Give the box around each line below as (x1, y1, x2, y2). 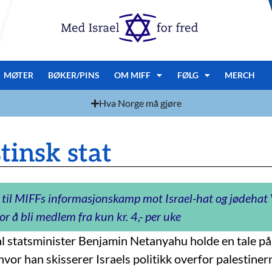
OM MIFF (114, 70, 151, 80)
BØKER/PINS (47, 70, 100, 80)
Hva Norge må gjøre (98, 97, 182, 109)
